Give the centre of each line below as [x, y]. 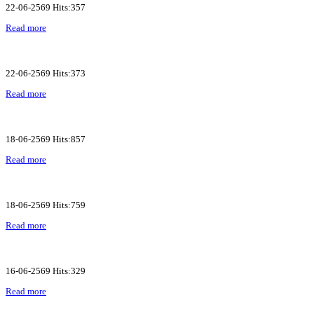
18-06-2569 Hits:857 [46, 139]
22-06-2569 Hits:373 [46, 73]
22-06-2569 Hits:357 [46, 7]
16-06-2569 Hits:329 [46, 271]
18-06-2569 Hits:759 [46, 205]
